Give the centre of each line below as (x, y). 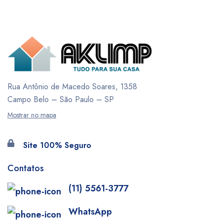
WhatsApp (90, 212)
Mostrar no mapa (32, 115)
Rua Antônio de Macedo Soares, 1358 (72, 87)
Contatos (26, 168)
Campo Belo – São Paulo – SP (61, 99)
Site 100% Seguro (57, 146)
